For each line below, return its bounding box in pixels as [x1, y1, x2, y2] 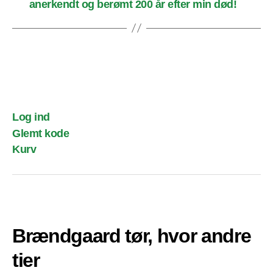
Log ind [12, 111, 50, 124]
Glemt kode [12, 127, 69, 140]
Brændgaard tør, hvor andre [12, 225, 251, 247]
